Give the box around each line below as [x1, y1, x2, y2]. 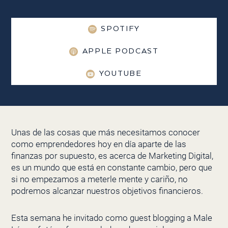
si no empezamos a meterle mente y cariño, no [11, 174, 188, 185]
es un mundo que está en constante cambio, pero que [11, 162, 212, 173]
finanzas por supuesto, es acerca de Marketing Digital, [11, 151, 213, 161]
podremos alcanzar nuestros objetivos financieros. [11, 186, 203, 196]
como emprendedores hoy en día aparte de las [11, 139, 186, 150]
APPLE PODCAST [82, 47, 159, 56]
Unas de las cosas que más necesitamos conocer [11, 127, 200, 138]
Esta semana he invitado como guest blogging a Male [11, 213, 212, 223]
